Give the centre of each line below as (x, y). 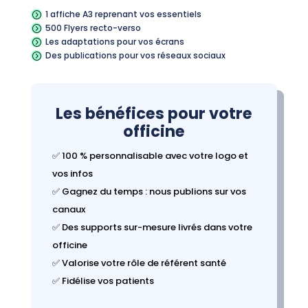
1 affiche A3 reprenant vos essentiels (123, 14)
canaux (68, 209)
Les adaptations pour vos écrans (114, 41)
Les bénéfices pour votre (154, 113)
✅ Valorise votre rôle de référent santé (139, 263)
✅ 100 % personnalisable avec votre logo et (150, 155)
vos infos (72, 173)
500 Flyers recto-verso (93, 27)
